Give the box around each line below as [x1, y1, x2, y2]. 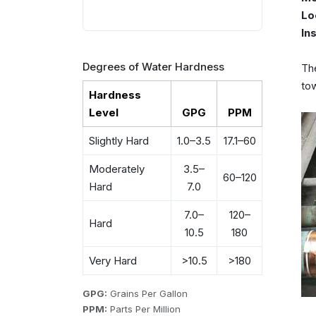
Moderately [88, 162, 145, 176]
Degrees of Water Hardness [83, 59, 224, 73]
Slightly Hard [88, 134, 149, 147]
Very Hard [88, 254, 137, 267]
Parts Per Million [107, 303, 181, 315]
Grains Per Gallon [107, 288, 188, 299]
